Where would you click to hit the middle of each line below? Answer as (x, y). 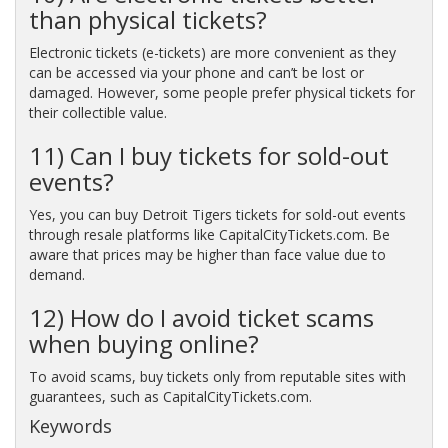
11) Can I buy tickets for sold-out (208, 155)
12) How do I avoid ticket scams (201, 317)
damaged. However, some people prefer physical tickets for (221, 92)
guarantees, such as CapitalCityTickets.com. (170, 396)
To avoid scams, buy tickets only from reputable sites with (217, 376)
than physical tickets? (147, 19)
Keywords (70, 425)
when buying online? (143, 343)
